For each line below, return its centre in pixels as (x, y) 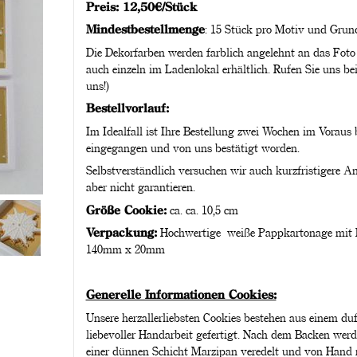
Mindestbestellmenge (145, 29)
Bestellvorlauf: (127, 108)
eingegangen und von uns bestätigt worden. (192, 147)
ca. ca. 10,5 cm (204, 209)
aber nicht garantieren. (140, 187)
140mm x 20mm (127, 249)
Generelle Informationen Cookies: (181, 294)
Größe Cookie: (126, 209)
